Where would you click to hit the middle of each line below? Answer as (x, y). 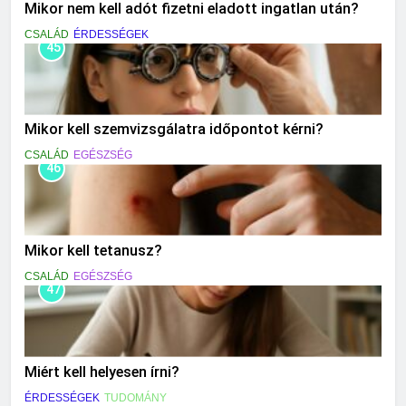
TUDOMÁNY (135, 397)
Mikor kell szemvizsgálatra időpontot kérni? (174, 130)
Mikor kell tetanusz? (93, 251)
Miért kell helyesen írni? (102, 372)
